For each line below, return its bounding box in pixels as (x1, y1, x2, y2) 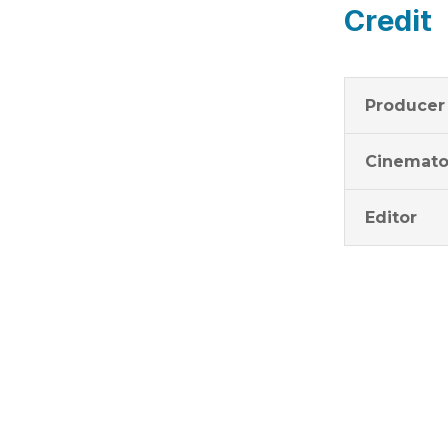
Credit (344, 2, 433, 38)
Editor (365, 208, 418, 227)
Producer (365, 96, 446, 115)
